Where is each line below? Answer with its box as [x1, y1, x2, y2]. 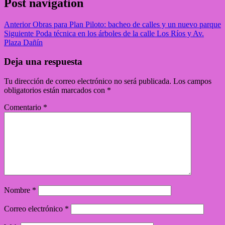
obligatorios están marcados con [4, 86, 107, 95]
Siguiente [4, 29, 34, 38]
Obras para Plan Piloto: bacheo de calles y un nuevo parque [31, 20, 221, 29]
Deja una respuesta [4, 56, 82, 67]
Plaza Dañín [4, 38, 43, 47]
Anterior [4, 20, 31, 29]
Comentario [4, 103, 43, 112]
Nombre [4, 186, 32, 195]
